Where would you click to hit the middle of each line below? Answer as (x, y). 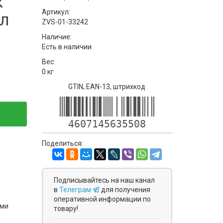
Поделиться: (62, 143)
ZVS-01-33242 (65, 22)
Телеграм (76, 190)
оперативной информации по (102, 199)
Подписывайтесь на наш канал (104, 180)
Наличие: (56, 37)
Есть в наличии (66, 47)
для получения (125, 190)
